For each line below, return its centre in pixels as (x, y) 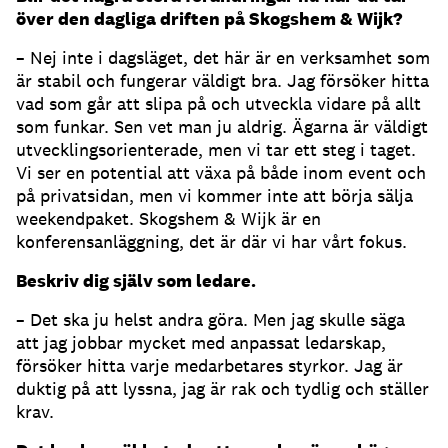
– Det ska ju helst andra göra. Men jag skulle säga (210, 320)
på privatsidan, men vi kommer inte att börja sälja (214, 196)
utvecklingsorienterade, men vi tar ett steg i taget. (216, 150)
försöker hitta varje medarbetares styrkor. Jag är (209, 366)
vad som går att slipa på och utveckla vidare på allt (218, 104)
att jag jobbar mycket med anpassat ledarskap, (201, 343)
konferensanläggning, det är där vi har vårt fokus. (211, 242)
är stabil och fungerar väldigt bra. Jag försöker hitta (222, 81)
